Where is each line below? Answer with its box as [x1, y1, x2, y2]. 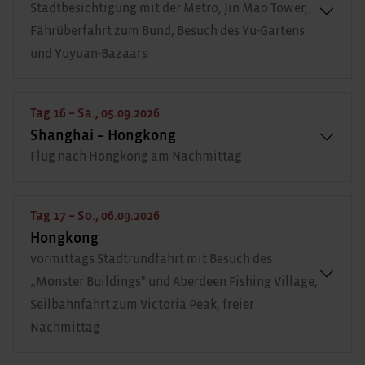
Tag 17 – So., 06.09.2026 [30, 209, 160, 222]
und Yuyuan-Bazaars [30, 46, 147, 60]
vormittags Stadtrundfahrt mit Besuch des [30, 252, 272, 266]
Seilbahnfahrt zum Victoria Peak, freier [30, 297, 254, 311]
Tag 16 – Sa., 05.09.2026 [30, 106, 160, 120]
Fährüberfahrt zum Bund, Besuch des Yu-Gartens [30, 24, 305, 37]
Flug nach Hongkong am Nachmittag [30, 149, 242, 163]
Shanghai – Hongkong [30, 128, 176, 143]
